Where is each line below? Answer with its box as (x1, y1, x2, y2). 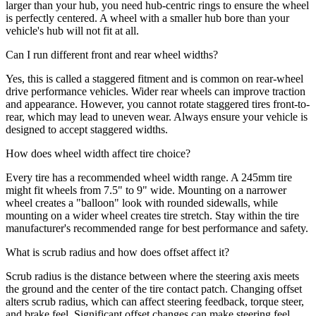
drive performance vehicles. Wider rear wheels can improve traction (6, 85, 305, 98)
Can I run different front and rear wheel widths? (6, 49, 218, 61)
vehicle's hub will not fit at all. (6, 25, 139, 37)
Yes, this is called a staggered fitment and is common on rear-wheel (6, 73, 303, 85)
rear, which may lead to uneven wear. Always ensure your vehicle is (6, 111, 308, 123)
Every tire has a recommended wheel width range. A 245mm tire (6, 171, 292, 184)
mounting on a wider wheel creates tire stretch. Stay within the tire (6, 209, 299, 222)
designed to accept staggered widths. (6, 123, 168, 136)
